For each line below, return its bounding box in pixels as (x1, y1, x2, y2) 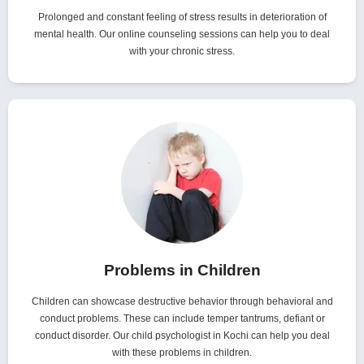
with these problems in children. (112, 347, 252, 359)
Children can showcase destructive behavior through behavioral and (31, 296, 333, 308)
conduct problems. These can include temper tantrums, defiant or (39, 313, 325, 325)
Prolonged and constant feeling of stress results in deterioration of (37, 11, 327, 24)
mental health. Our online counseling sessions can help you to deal (34, 28, 330, 41)
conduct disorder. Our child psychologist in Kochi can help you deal (34, 330, 330, 342)
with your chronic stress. (129, 45, 235, 58)
